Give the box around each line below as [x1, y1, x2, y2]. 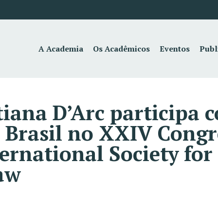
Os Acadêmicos [93, 43, 150, 54]
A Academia [38, 43, 84, 54]
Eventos [160, 43, 190, 54]
